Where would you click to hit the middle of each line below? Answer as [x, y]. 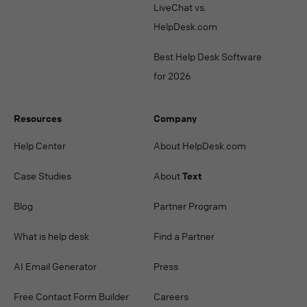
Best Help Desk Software [208, 57]
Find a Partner [184, 236]
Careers [171, 296]
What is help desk [51, 236]
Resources [38, 118]
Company [175, 118]
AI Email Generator [55, 266]
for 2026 [172, 76]
